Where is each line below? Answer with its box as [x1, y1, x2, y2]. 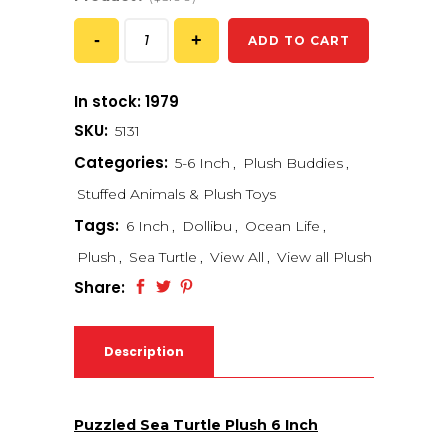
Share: [74, 276, 125, 298]
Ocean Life [245, 216, 320, 235]
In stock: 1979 [74, 90, 179, 112]
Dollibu [182, 216, 232, 235]
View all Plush [277, 247, 372, 266]
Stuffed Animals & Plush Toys [77, 184, 276, 203]
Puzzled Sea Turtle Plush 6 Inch [74, 415, 318, 434]
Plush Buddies [243, 153, 343, 172]
